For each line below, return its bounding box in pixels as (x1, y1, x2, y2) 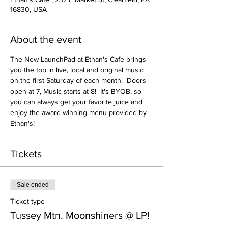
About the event (10, 33, 81, 45)
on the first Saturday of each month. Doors (10, 76, 148, 84)
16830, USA (10, 5, 47, 13)
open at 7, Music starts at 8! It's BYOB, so (10, 87, 144, 95)
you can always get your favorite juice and (10, 97, 145, 106)
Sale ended (17, 181, 49, 188)
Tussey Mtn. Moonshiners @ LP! (10, 209, 150, 221)
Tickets (10, 148, 42, 159)
